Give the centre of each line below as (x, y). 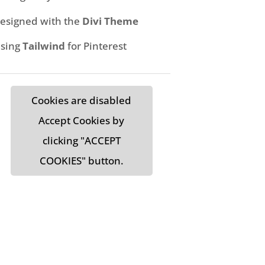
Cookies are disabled (81, 100)
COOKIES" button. (81, 160)
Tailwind (43, 46)
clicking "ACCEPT (81, 140)
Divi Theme (110, 21)
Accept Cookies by (81, 120)
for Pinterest (97, 46)
